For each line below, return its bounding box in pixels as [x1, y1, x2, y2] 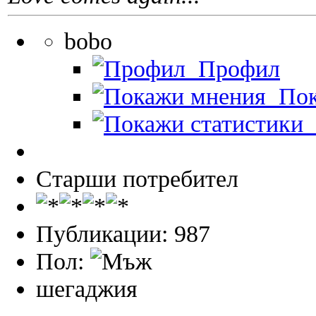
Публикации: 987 [36, 220, 210, 248]
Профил [186, 55, 280, 83]
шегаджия [36, 275, 138, 303]
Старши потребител [36, 165, 238, 193]
